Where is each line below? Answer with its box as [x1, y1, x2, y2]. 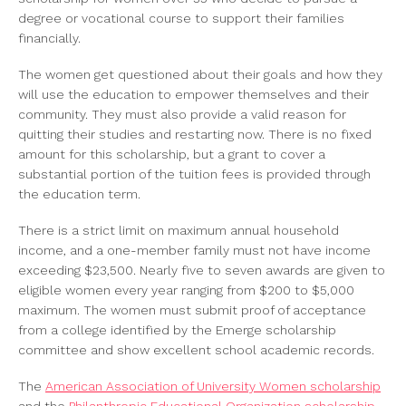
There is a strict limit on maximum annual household [18, 223, 339, 238]
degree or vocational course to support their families [18, 11, 344, 26]
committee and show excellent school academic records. [18, 343, 374, 358]
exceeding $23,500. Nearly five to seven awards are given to [18, 263, 385, 278]
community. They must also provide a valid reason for [18, 107, 346, 122]
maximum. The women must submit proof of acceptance [18, 303, 366, 318]
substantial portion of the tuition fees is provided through [18, 167, 371, 182]
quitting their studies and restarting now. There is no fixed [18, 127, 372, 142]
